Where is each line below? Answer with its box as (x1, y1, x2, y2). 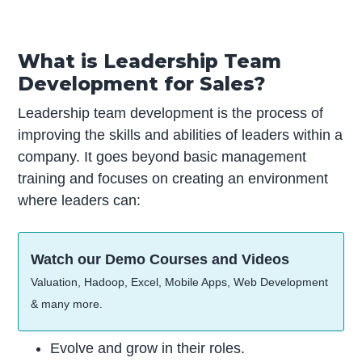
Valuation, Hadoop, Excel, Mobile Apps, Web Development (31, 275, 329, 288)
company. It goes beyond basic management (18, 148, 307, 165)
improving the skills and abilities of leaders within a (18, 126, 343, 143)
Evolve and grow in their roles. (50, 339, 246, 356)
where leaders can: (18, 192, 141, 208)
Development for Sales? (18, 71, 267, 95)
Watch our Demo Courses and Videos (31, 250, 290, 267)
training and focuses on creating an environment (18, 170, 329, 187)
